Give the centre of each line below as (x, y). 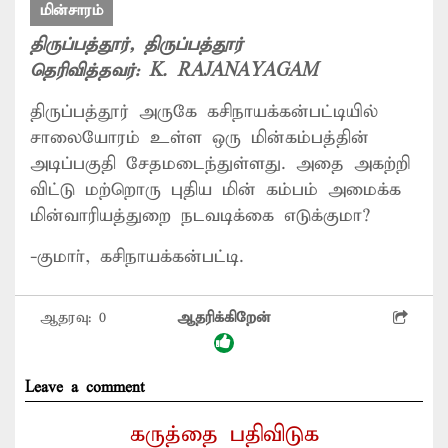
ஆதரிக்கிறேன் (223, 317)
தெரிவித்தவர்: (89, 70)
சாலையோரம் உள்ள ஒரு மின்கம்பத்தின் (199, 137)
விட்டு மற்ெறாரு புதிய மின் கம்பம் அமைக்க (215, 189)
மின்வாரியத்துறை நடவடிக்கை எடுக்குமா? (200, 215)
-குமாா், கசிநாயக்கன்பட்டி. (137, 256)
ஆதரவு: (69, 317)
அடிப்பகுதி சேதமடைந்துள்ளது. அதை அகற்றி (220, 163)
